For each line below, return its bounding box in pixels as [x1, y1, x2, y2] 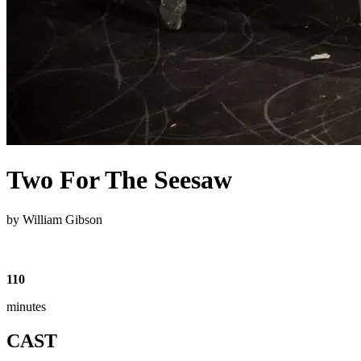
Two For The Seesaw [6, 165, 232, 195]
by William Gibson [6, 212, 102, 226]
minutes [6, 299, 46, 313]
